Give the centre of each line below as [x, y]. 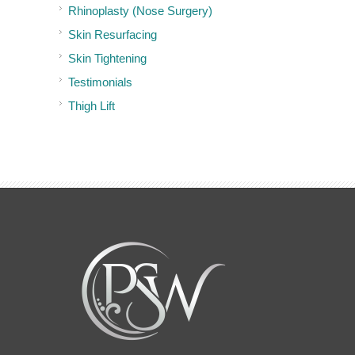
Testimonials [100, 82]
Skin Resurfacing [113, 34]
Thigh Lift [92, 105]
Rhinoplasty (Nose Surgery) [140, 10]
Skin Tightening [107, 58]
